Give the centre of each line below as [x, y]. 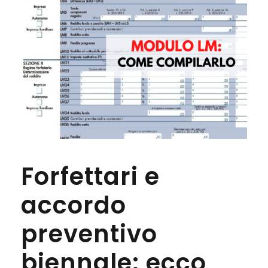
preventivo [89, 234]
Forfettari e [90, 177]
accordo [74, 205]
